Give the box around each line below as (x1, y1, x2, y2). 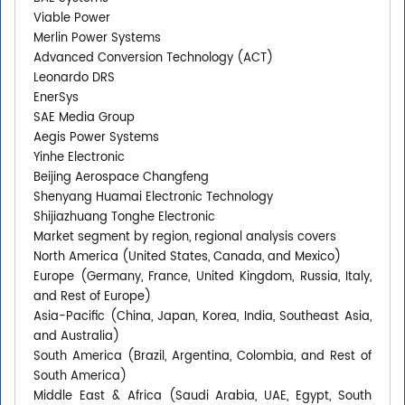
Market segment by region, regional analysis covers (33, 228, 336, 248)
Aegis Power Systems (33, 128, 159, 148)
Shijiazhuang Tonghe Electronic (33, 208, 215, 228)
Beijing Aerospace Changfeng (33, 168, 209, 188)
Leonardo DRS (33, 69, 115, 89)
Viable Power (33, 9, 110, 29)
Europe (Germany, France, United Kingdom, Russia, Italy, (33, 268, 372, 287)
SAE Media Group (33, 108, 135, 128)
